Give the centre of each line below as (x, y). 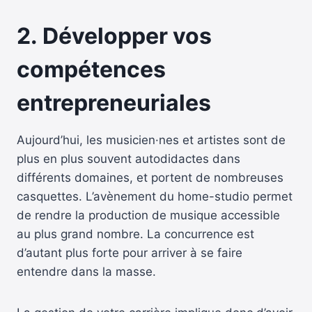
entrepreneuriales (114, 102)
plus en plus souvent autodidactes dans (128, 158)
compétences (91, 69)
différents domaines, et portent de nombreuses (150, 177)
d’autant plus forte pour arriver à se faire (130, 252)
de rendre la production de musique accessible (148, 215)
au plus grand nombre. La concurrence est (135, 234)
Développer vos (127, 36)
